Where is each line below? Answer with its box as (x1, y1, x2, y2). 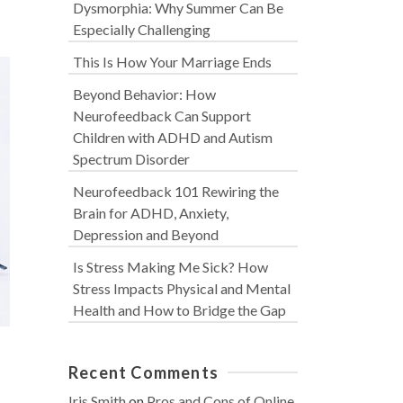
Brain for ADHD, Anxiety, (73, 204, 228, 221)
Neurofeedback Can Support (73, 107, 251, 124)
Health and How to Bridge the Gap (73, 301, 286, 318)
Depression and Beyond (73, 226, 219, 243)
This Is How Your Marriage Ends (73, 53, 272, 70)
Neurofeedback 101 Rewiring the (73, 183, 279, 200)
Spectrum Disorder (73, 150, 190, 167)
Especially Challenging (73, 21, 210, 38)
